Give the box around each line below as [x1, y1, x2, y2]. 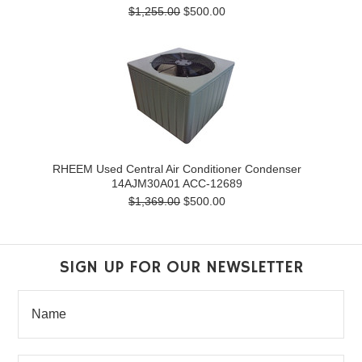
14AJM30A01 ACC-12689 [112, 177, 242, 190]
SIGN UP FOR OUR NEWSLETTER [59, 256, 303, 278]
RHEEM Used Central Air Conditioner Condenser [53, 162, 301, 175]
